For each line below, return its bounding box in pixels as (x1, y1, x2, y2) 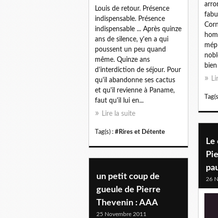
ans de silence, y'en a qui (95, 36, 168, 43)
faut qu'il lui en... (95, 97, 144, 104)
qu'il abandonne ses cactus (95, 76, 175, 84)
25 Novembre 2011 (96, 211, 146, 217)
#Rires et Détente (115, 128, 165, 135)
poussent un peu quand (95, 46, 166, 53)
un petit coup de (96, 172, 160, 181)
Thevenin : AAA (96, 198, 158, 207)
